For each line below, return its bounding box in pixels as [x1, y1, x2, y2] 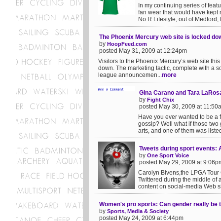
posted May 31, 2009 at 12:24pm [99, 47, 187, 54]
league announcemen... [98, 72, 162, 78]
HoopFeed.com [107, 41, 147, 47]
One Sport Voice [147, 152, 189, 158]
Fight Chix [147, 97, 174, 103]
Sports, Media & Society [107, 208, 169, 214]
